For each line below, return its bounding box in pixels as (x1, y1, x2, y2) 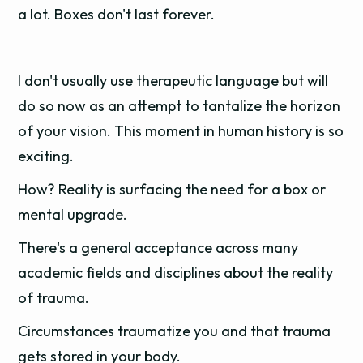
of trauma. (18, 288, 90, 307)
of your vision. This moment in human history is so (18, 122, 344, 140)
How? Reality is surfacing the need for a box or (18, 180, 327, 199)
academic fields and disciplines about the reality (18, 263, 334, 282)
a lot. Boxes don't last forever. (18, 5, 216, 23)
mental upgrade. (18, 205, 128, 224)
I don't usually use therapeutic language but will (18, 71, 329, 90)
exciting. (18, 147, 75, 165)
